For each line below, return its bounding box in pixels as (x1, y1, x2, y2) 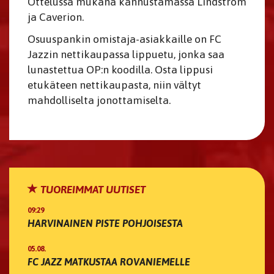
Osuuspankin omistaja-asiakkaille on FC (28, 33, 221, 46)
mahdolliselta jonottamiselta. (28, 94, 171, 107)
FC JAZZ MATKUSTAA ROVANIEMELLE (28, 256, 190, 268)
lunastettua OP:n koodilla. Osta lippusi (28, 64, 213, 76)
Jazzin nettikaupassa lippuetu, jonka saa (28, 48, 224, 61)
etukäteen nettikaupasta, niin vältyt (28, 79, 201, 92)
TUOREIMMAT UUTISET (38, 183, 146, 196)
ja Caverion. (28, 11, 84, 24)
